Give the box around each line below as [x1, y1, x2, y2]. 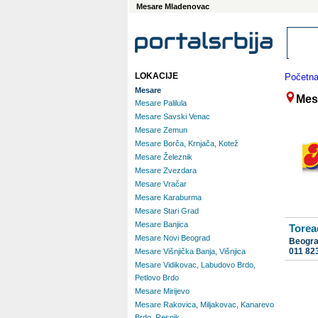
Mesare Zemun [135, 126, 187, 134]
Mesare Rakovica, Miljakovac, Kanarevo [135, 300, 274, 309]
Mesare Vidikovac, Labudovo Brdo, [135, 261, 256, 269]
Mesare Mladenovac [136, 2, 209, 11]
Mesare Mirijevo [135, 287, 190, 295]
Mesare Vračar [135, 180, 187, 188]
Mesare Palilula [135, 99, 187, 107]
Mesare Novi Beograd [135, 234, 210, 242]
